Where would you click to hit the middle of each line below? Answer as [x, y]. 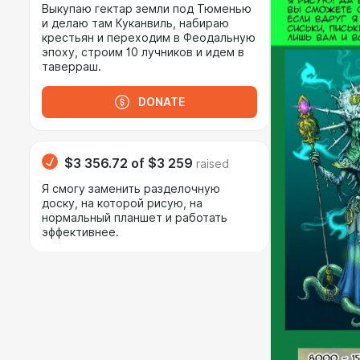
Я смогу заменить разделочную [131, 189]
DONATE [162, 102]
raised [213, 164]
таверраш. [72, 67]
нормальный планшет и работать [135, 218]
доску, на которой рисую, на [122, 203]
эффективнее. [80, 232]
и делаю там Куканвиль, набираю [135, 23]
